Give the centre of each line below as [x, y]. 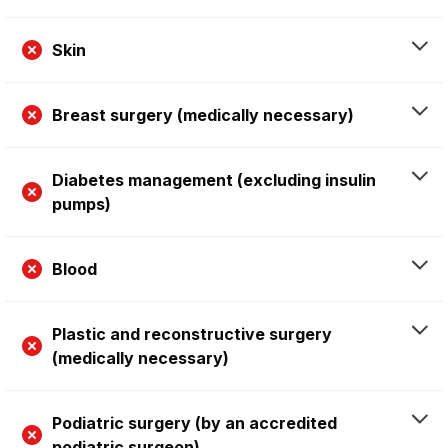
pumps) [81, 204]
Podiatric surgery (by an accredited [194, 423]
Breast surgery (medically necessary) [203, 115]
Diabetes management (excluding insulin [214, 180]
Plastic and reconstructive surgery [192, 334]
